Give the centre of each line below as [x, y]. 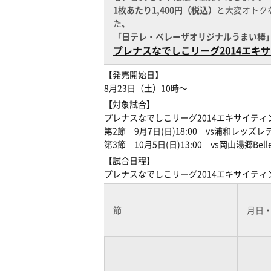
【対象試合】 [129, 104]
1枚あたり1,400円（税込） [165, 10]
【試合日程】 [129, 160]
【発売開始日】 [134, 74]
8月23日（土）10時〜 [146, 88]
